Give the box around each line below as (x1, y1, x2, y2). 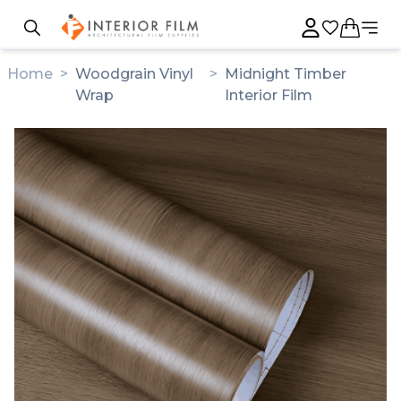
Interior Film (225, 87, 313, 104)
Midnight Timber (225, 65, 347, 82)
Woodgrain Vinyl (75, 65, 193, 82)
